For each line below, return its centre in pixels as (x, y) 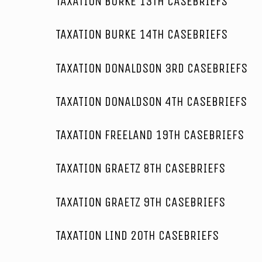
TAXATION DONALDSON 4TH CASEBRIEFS (151, 101)
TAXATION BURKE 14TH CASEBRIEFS (142, 35)
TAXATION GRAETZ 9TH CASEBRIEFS (140, 202)
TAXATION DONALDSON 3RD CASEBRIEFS (151, 68)
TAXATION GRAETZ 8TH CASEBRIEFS (140, 169)
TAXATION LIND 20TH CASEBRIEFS (137, 236)
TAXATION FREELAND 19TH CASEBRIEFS (150, 135)
